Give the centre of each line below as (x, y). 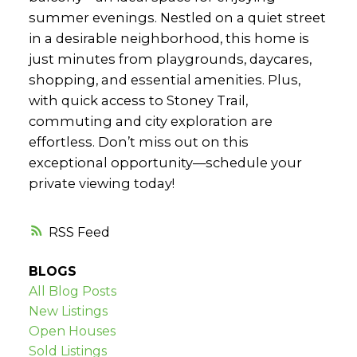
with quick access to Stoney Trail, (138, 101)
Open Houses (72, 331)
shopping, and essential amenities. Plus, (164, 80)
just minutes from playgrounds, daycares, (170, 59)
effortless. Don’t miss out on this (138, 142)
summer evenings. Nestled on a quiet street (177, 18)
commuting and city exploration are (150, 122)
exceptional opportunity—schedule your (165, 163)
